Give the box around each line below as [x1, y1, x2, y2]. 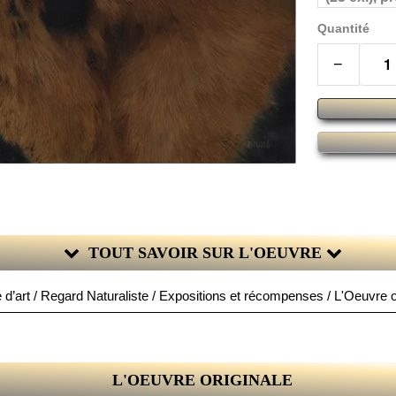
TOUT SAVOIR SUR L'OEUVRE [88, 244, 326, 263]
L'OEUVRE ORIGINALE [112, 371, 293, 390]
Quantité [316, 21, 369, 35]
